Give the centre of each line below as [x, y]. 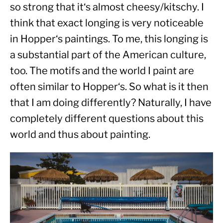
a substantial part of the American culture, [108, 55]
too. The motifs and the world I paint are [102, 70]
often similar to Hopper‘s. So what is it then [109, 86]
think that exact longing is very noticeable [107, 23]
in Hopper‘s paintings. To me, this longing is [109, 39]
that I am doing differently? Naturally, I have [111, 102]
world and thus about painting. [80, 134]
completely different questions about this [107, 118]
